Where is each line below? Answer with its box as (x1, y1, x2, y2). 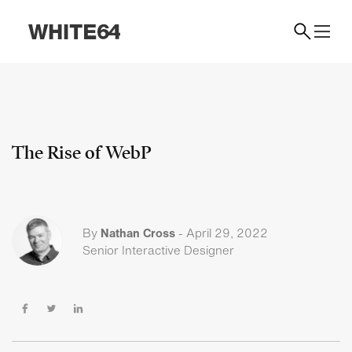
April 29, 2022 (186, 223, 268, 241)
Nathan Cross (101, 223, 175, 241)
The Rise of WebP (12, 141, 151, 164)
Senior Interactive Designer (82, 240, 234, 258)
